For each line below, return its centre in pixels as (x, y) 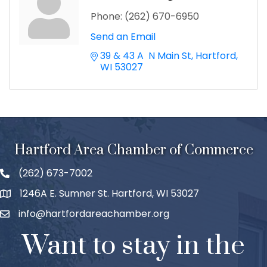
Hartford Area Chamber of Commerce (133, 150)
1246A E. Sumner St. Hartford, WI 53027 (109, 194)
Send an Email (123, 37)
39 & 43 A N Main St (146, 56)
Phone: (106, 17)
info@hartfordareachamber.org (94, 214)
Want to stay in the (133, 246)
